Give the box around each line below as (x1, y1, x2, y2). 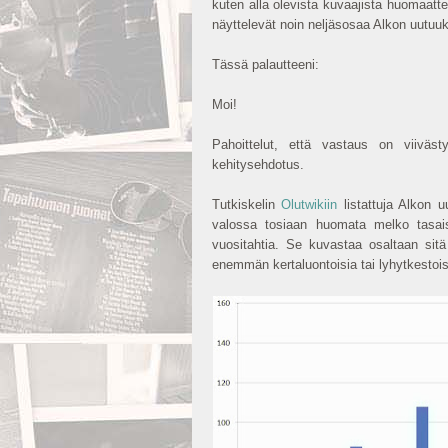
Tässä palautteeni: (212, 57, 319, 72)
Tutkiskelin (212, 197, 282, 212)
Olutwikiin (281, 197, 338, 212)
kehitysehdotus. (212, 157, 304, 172)
